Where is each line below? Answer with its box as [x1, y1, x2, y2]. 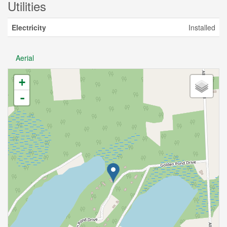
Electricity [12, 22, 46, 32]
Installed [188, 22, 215, 32]
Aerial [16, 53, 34, 63]
